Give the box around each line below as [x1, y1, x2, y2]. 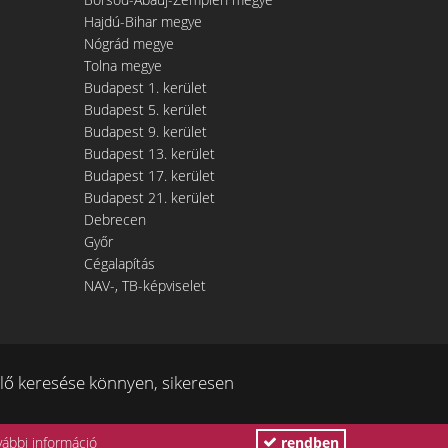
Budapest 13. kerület [83, 144, 215, 163]
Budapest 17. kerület [83, 166, 215, 185]
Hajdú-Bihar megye [83, 12, 202, 31]
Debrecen [83, 210, 146, 229]
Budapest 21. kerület [83, 188, 215, 207]
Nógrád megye [83, 34, 174, 53]
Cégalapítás [83, 254, 155, 273]
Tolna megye [83, 56, 162, 75]
